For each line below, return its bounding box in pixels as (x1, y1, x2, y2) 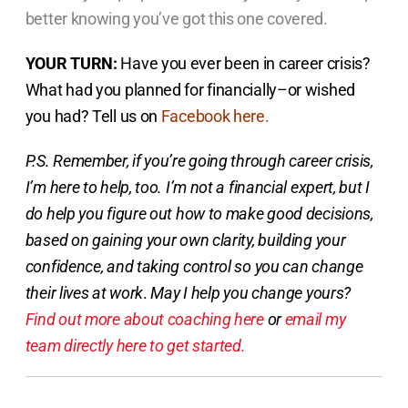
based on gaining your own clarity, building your (25, 229, 346, 250)
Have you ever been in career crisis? (117, 53, 371, 73)
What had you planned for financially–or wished (25, 79, 355, 99)
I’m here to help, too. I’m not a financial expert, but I (25, 177, 370, 197)
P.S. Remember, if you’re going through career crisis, (25, 150, 373, 170)
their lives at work (25, 282, 144, 302)
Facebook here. (160, 106, 270, 126)
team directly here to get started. (25, 335, 246, 355)
